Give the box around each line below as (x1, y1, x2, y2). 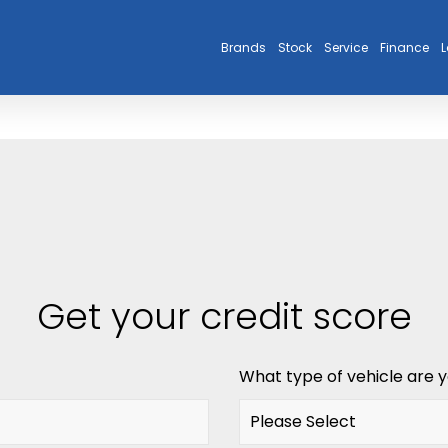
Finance (380, 38, 429, 56)
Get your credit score (36, 291, 412, 342)
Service (324, 38, 368, 56)
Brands (221, 38, 266, 56)
